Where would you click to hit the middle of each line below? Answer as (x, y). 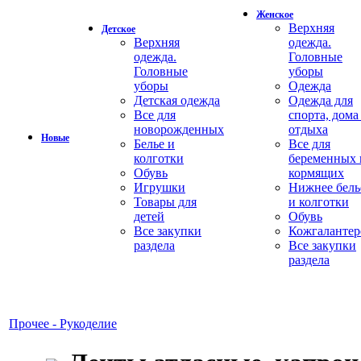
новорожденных (179, 129)
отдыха (308, 129)
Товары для (165, 202)
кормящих (316, 173)
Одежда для (321, 100)
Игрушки (160, 187)
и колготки (319, 202)
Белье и (154, 144)
